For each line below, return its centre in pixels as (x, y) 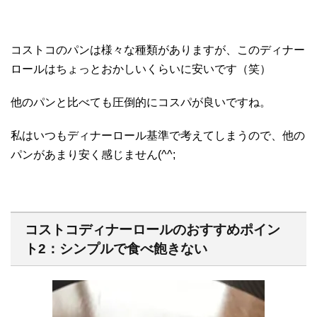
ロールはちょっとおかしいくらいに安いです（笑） (141, 69)
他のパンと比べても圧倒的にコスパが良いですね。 (141, 103)
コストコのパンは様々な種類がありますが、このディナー (158, 50)
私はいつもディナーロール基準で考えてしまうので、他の (158, 136)
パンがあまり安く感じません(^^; (93, 155)
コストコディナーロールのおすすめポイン (152, 230)
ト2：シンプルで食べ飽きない (116, 249)
